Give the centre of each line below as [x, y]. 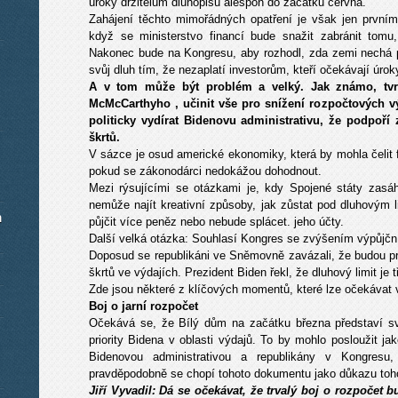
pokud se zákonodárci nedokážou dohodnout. [205, 171]
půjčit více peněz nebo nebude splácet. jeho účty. [216, 222]
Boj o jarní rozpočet [143, 306]
